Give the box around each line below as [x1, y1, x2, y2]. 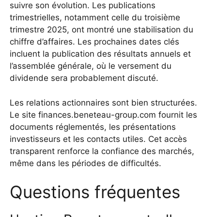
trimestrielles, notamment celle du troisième [10, 13, 180, 23]
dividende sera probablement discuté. [10, 73, 158, 83]
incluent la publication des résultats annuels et [10, 49, 191, 59]
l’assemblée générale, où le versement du [10, 61, 171, 71]
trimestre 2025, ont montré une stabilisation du [10, 25, 193, 35]
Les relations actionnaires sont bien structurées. [10, 97, 197, 108]
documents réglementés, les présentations [10, 122, 176, 132]
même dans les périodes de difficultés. [10, 158, 161, 168]
